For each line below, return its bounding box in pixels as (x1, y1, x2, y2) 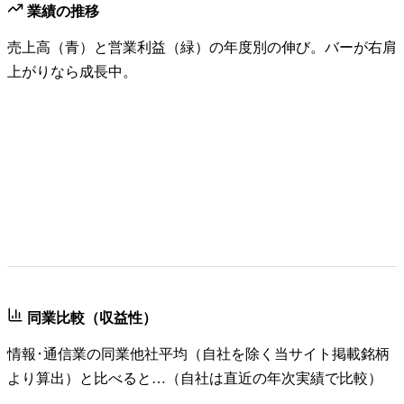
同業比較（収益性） (23, 310, 157, 326)
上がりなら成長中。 (7, 64, 137, 79)
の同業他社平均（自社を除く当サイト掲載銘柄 (87, 346, 390, 362)
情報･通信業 (7, 346, 87, 362)
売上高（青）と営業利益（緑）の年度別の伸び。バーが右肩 (7, 40, 397, 55)
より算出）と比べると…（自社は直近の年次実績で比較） (7, 371, 382, 386)
